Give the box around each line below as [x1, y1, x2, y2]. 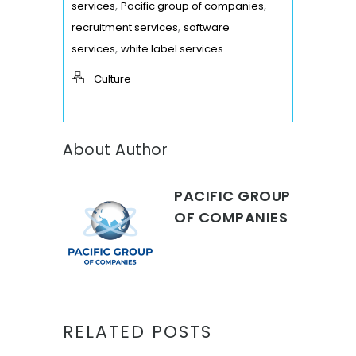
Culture [94, 71, 131, 87]
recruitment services [72, 19, 178, 35]
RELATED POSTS [63, 319, 212, 344]
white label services [121, 41, 223, 56]
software [184, 19, 230, 35]
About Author [63, 138, 168, 161]
